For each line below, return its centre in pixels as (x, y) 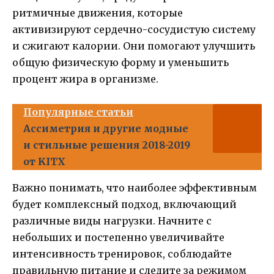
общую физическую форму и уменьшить (120, 62)
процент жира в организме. (85, 79)
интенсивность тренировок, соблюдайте (122, 254)
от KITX (44, 161)
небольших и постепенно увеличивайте (118, 237)
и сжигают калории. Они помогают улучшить (134, 46)
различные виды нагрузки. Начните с (112, 220)
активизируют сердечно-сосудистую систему (134, 29)
